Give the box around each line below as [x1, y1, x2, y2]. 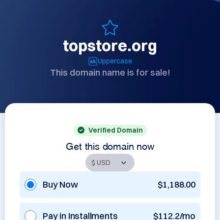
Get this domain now [66, 142, 154, 147]
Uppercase [98, 56, 132, 65]
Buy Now [43, 179, 78, 190]
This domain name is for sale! [50, 67, 170, 78]
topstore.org [63, 36, 157, 55]
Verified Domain [88, 126, 143, 135]
